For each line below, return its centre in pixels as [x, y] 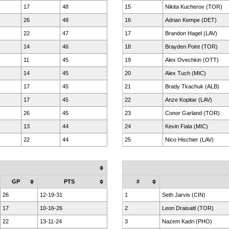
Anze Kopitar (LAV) [189, 100]
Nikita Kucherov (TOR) [194, 7]
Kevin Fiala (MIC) [187, 126]
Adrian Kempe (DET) [191, 20]
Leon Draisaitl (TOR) [188, 208]
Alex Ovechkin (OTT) [192, 60]
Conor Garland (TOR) [192, 113]
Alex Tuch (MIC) [186, 73]
